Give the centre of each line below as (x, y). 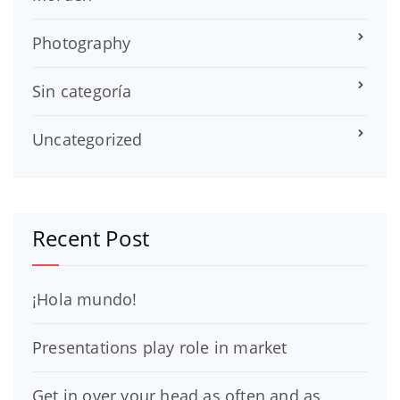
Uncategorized (87, 139)
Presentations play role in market (160, 347)
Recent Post (91, 237)
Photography (82, 42)
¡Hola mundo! (85, 299)
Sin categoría (82, 91)
